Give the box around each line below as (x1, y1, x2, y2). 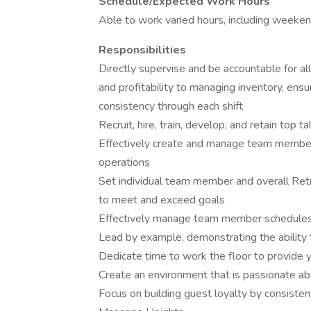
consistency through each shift (99, 99, 243, 114)
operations (99, 155, 150, 170)
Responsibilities (99, 42, 186, 58)
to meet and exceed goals (99, 192, 225, 208)
